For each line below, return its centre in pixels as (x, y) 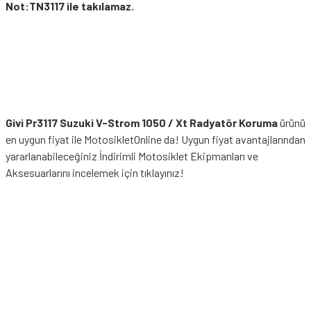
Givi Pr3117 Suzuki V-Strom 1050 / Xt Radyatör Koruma (142, 123)
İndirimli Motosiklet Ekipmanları (173, 156)
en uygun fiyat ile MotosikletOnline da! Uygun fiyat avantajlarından (155, 139)
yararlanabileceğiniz (52, 156)
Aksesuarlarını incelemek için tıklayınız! (95, 173)
